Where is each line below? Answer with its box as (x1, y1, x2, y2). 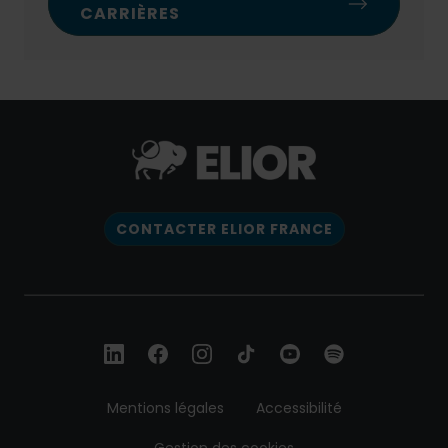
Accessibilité (255, 397, 342, 418)
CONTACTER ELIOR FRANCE (115, 218, 333, 239)
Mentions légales (106, 397, 224, 418)
